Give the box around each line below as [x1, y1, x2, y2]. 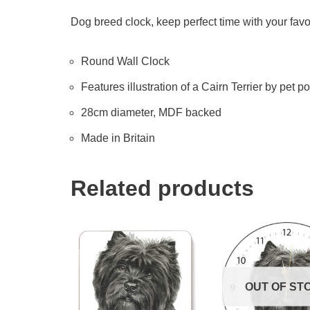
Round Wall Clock [81, 55, 170, 67]
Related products [71, 175, 254, 201]
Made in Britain [81, 131, 155, 144]
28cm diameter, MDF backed [81, 106, 221, 118]
